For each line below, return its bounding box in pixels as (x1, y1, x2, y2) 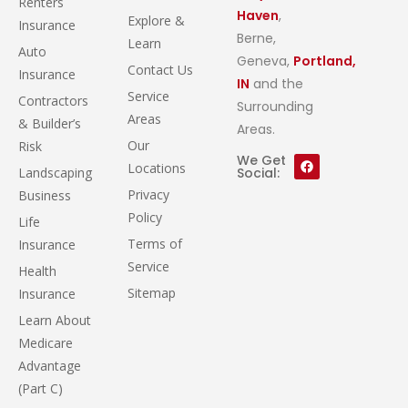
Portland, (293, 51, 357, 70)
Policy (127, 208, 163, 226)
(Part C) (18, 379, 63, 397)
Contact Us (127, 60, 194, 78)
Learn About (18, 311, 91, 329)
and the (250, 74, 304, 93)
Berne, (237, 28, 277, 47)
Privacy (127, 185, 170, 203)
